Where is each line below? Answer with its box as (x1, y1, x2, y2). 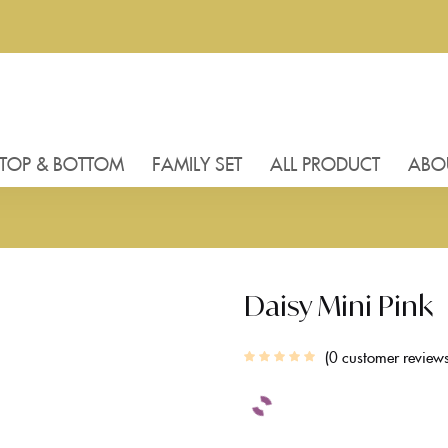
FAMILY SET (152, 151, 242, 176)
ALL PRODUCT (270, 151, 380, 176)
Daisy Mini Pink (244, 288, 433, 323)
